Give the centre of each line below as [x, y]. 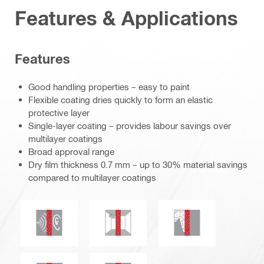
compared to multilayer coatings [92, 177]
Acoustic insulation [86, 208]
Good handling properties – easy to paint [109, 86]
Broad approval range [71, 151]
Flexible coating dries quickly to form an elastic [121, 99]
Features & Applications [126, 18]
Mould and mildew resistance [175, 208]
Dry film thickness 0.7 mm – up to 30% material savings [138, 164]
